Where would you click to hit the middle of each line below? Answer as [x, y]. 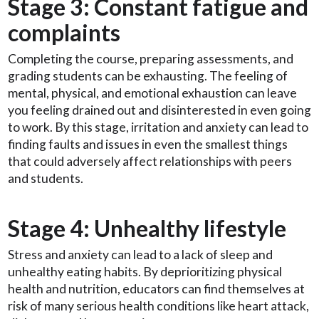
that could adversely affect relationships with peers [150, 161]
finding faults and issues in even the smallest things [148, 144]
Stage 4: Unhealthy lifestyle [149, 228]
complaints [64, 32]
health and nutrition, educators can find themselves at [156, 288]
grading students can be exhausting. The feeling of [148, 75]
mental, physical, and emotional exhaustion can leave [152, 93]
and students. [46, 178]
